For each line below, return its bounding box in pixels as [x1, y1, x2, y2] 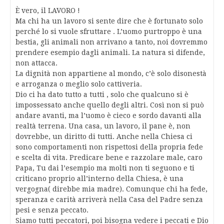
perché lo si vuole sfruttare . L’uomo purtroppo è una [15, 27, 202, 36]
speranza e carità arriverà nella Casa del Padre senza [15, 195, 203, 204]
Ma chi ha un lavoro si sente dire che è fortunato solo [15, 17, 203, 25]
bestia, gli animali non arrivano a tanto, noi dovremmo [15, 38, 207, 46]
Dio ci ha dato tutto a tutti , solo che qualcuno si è [15, 90, 188, 99]
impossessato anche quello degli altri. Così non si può [15, 101, 204, 109]
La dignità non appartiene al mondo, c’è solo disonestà [15, 69, 206, 78]
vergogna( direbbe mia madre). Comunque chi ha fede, [15, 185, 207, 193]
